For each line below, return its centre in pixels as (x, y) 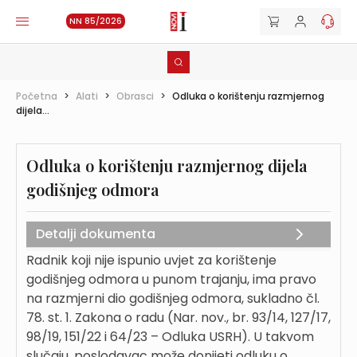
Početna (37, 96)
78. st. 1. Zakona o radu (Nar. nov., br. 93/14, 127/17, (178, 318)
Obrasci (135, 96)
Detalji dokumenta (96, 234)
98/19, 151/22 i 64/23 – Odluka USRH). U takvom (170, 337)
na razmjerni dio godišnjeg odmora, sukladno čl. (173, 298)
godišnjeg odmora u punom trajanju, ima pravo (171, 279)
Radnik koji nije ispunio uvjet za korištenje (151, 260)
